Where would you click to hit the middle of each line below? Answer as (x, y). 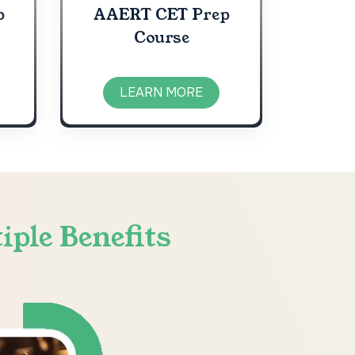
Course (161, 37)
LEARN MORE (161, 92)
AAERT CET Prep (161, 14)
